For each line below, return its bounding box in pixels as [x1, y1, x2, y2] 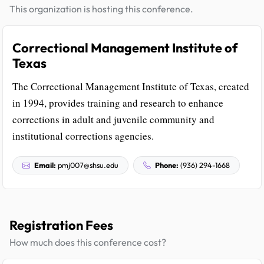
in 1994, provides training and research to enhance [12, 95, 223, 110]
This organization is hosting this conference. [9, 2, 193, 15]
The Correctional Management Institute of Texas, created [12, 79, 249, 93]
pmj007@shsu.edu [56, 160, 118, 170]
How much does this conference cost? [9, 236, 166, 248]
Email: [34, 160, 56, 170]
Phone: [155, 160, 179, 170]
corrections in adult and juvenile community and [12, 112, 214, 126]
